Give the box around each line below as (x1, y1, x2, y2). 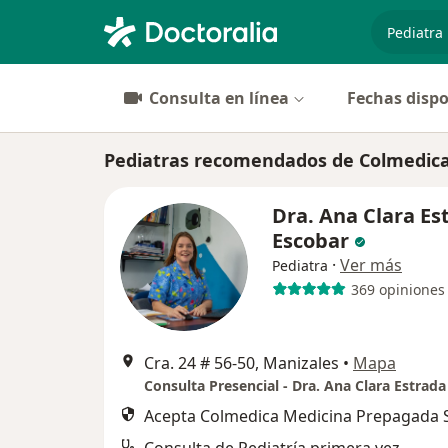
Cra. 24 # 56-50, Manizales (144, 352, 339, 374)
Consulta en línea (149, 87, 289, 109)
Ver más (340, 254, 402, 276)
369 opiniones (350, 279, 445, 299)
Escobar (272, 227, 349, 254)
